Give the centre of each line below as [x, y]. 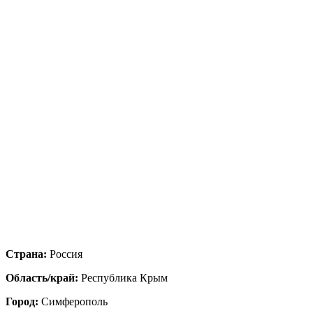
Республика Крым [124, 277]
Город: [23, 301]
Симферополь [74, 301]
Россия [66, 254]
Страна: [28, 254]
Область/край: [43, 277]
